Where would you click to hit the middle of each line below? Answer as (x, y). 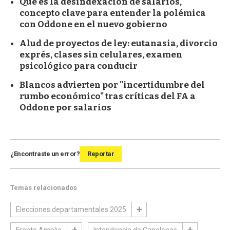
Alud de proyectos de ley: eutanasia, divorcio (119, 43)
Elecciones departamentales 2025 (71, 209)
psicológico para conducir (79, 66)
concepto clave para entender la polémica (113, 13)
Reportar (101, 154)
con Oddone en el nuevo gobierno (93, 24)
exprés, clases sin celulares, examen (101, 54)
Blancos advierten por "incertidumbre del (112, 85)
